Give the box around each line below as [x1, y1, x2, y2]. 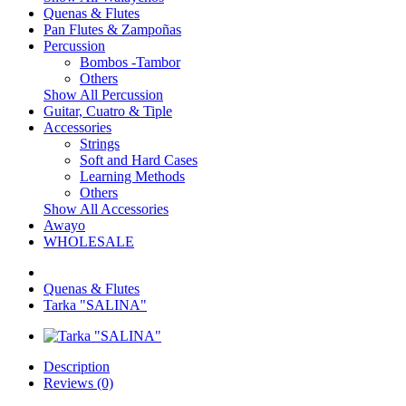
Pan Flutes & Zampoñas [43, 22, 181, 37]
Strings [80, 136, 120, 151]
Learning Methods [80, 169, 185, 184]
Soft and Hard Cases [80, 152, 198, 168]
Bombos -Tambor [80, 54, 180, 70]
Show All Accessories [43, 201, 169, 217]
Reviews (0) [43, 375, 113, 391]
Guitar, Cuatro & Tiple [43, 103, 172, 119]
